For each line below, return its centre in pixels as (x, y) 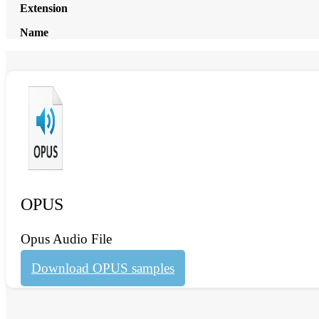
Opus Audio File (66, 239)
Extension (44, 8)
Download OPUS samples (103, 268)
